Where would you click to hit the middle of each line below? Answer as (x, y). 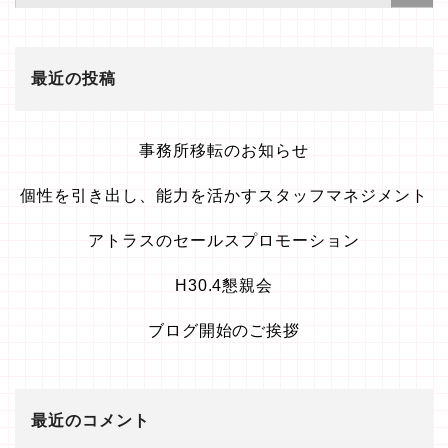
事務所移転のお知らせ (224, 151)
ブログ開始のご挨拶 (224, 331)
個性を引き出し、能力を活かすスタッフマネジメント (224, 196)
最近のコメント (90, 421)
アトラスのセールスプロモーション (224, 241)
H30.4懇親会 (224, 286)
